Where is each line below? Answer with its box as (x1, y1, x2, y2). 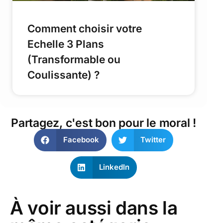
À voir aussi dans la (10, 196, 178, 219)
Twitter (140, 135, 166, 145)
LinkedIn (99, 162, 130, 172)
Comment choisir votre (27, 22, 142, 35)
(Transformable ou (27, 53, 120, 66)
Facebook (63, 135, 99, 145)
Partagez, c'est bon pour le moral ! (11, 115, 196, 130)
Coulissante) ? (27, 68, 100, 81)
